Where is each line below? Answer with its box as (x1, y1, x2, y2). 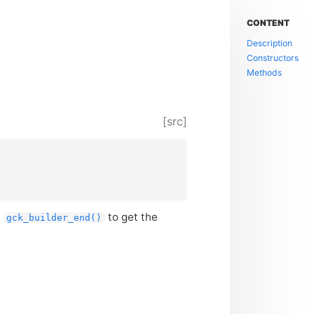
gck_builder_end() (6, 212, 102, 223)
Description (247, 37, 293, 48)
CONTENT (247, 18, 290, 29)
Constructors (247, 52, 299, 63)
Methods (247, 67, 282, 78)
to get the (104, 210, 158, 224)
